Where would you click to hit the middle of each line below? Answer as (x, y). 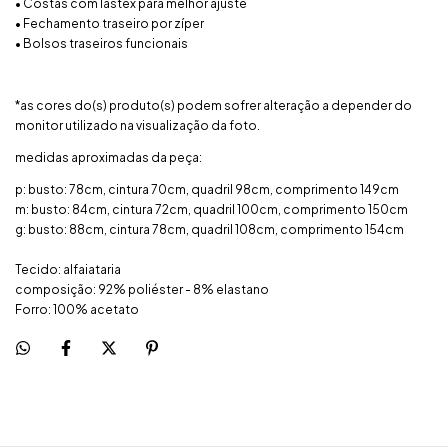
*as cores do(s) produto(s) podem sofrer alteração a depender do (213, 105)
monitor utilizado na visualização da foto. (137, 125)
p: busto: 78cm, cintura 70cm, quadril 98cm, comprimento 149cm (207, 189)
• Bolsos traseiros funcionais (101, 43)
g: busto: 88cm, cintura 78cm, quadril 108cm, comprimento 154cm (209, 229)
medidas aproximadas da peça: (108, 157)
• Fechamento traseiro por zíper (109, 23)
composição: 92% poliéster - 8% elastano (142, 289)
